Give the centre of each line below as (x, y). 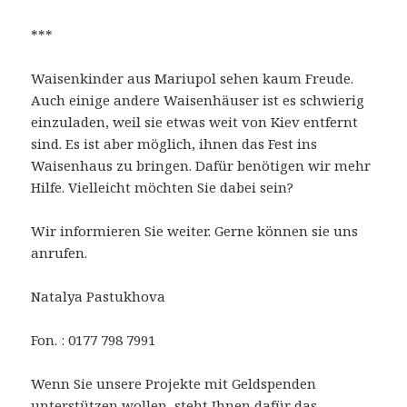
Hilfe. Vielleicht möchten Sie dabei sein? (163, 188)
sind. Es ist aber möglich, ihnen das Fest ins (174, 144)
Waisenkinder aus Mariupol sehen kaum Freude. (193, 79)
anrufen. (60, 253)
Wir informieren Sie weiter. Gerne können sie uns (195, 231)
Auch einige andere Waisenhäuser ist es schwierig (198, 100)
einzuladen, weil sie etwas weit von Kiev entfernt (195, 122)
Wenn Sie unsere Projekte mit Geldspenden (174, 384)
